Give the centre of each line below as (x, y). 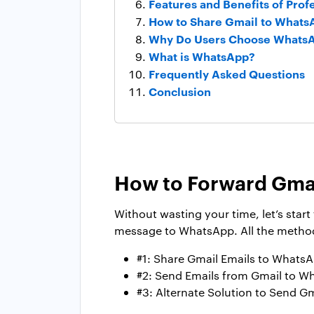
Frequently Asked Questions (227, 73)
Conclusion (180, 91)
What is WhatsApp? (202, 56)
